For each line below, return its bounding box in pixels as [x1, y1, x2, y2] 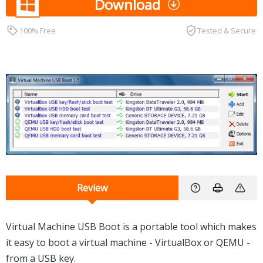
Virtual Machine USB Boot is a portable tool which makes [6, 220, 257, 234]
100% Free [19, 25, 56, 36]
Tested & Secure [197, 25, 257, 36]
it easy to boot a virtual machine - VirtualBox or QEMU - [6, 236, 250, 249]
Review [77, 181, 107, 195]
